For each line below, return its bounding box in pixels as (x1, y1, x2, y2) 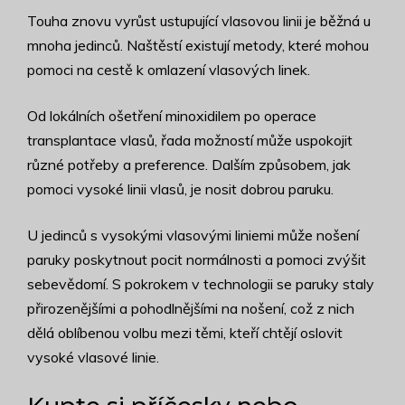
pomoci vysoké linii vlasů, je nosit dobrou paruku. (27, 180, 334, 199)
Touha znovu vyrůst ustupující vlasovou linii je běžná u (27, 12, 371, 31)
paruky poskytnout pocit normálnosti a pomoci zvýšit (27, 250, 366, 269)
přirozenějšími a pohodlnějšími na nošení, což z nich (27, 299, 354, 318)
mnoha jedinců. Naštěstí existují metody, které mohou (27, 36, 369, 55)
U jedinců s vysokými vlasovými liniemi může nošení (27, 226, 359, 245)
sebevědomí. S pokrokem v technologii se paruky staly (27, 275, 374, 294)
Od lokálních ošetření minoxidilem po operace (27, 107, 316, 126)
